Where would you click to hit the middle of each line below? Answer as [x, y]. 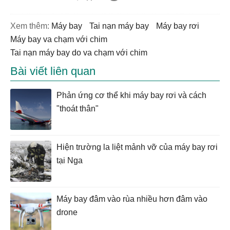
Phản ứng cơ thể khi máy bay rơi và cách [131, 95]
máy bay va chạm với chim [62, 40]
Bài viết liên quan [53, 71]
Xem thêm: [30, 26]
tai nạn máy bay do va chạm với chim [81, 53]
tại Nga [70, 161]
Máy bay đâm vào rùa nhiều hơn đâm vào [132, 199]
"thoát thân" [78, 109]
